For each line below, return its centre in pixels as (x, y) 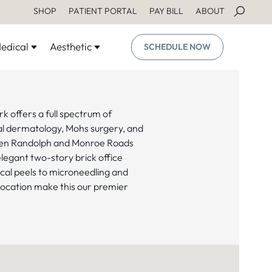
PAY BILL (166, 11)
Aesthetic (71, 46)
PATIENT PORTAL (103, 11)
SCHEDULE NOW (177, 47)
